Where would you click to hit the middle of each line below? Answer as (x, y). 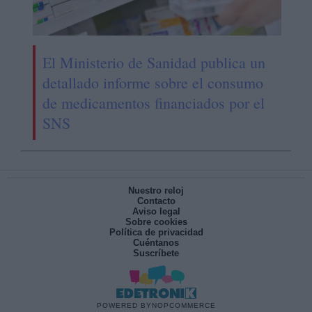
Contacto (156, 201)
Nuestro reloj (156, 191)
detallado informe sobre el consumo (153, 83)
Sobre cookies (156, 222)
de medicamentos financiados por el (153, 103)
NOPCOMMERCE (184, 306)
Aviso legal (156, 212)
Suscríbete (156, 253)
